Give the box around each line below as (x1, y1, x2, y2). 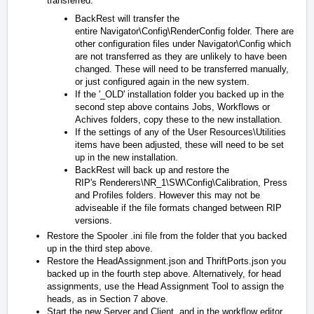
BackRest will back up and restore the (75, 164, 229, 175)
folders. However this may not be (123, 189, 260, 200)
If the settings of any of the (75, 126, 188, 137)
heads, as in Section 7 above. (47, 293, 168, 304)
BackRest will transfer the (75, 13, 179, 24)
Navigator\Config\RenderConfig (100, 25, 225, 36)
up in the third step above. (47, 243, 153, 254)
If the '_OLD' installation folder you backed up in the (75, 88, 284, 100)
